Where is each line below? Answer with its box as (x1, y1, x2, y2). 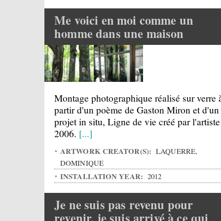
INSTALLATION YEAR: (60, 171, 146, 182)
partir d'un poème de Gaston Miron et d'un (54, 103, 219, 116)
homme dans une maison (54, 25, 184, 42)
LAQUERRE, (154, 146, 197, 156)
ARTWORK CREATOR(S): (60, 146, 154, 156)
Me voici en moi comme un (54, 11, 194, 29)
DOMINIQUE (60, 158, 104, 168)
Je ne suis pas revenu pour (54, 196, 193, 213)
